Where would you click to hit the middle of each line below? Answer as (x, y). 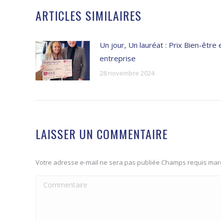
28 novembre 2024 (127, 73)
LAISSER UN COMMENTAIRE (102, 133)
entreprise (118, 58)
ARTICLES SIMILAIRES (89, 15)
